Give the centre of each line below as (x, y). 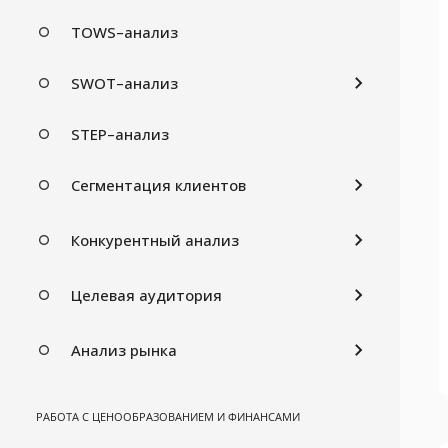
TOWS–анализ (124, 31)
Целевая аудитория (146, 294)
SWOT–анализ (124, 82)
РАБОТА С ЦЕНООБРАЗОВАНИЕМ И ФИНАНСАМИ (168, 416)
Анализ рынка (124, 349)
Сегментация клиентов (158, 184)
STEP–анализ (120, 133)
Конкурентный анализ (155, 239)
